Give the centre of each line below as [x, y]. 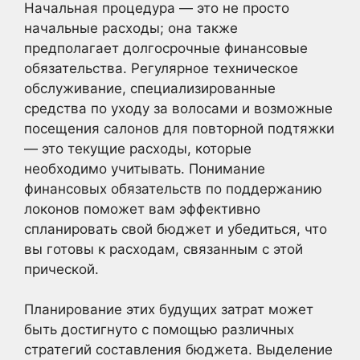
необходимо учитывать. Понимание [145, 168]
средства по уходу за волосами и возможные [178, 108]
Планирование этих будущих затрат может [169, 309]
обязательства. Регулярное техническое [161, 68]
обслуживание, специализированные [150, 88]
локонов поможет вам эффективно [142, 209]
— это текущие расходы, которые [138, 148]
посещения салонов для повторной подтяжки [179, 128]
